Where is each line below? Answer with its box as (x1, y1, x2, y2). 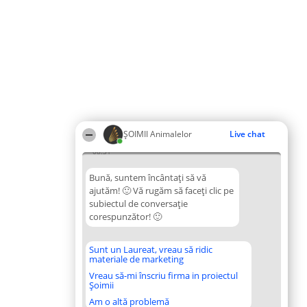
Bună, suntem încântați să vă (89, 171, 206, 184)
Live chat (230, 128, 265, 140)
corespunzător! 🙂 (89, 210, 162, 223)
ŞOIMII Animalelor (123, 128, 192, 140)
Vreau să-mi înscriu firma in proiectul (89, 269, 238, 282)
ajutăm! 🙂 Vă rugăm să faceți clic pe (89, 184, 234, 197)
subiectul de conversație (89, 197, 188, 210)
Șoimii (89, 279, 114, 291)
